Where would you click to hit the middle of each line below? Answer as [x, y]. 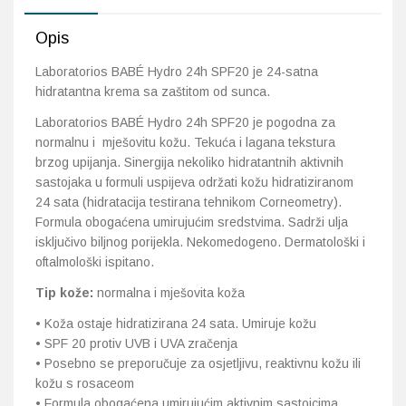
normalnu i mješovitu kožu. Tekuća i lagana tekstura [185, 143]
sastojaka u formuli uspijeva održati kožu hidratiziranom [194, 183]
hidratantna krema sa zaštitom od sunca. [153, 92]
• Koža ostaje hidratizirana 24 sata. [139, 324]
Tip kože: [64, 293]
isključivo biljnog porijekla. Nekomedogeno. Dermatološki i [200, 242]
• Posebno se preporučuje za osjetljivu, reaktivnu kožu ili [198, 364]
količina [45, 16]
